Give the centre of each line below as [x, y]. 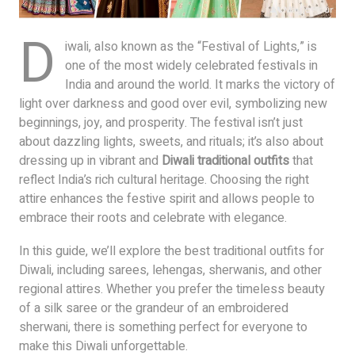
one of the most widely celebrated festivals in [191, 65]
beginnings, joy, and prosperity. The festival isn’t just [161, 122]
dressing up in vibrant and [90, 160]
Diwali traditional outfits [225, 160]
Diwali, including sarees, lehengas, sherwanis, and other [170, 270]
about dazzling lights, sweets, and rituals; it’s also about [171, 141]
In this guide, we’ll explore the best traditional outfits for [172, 251]
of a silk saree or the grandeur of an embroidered [154, 308]
